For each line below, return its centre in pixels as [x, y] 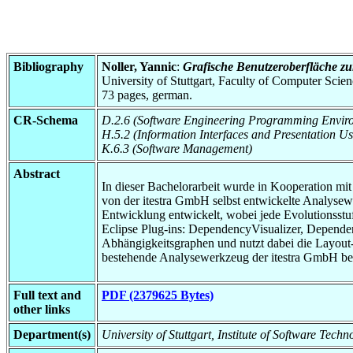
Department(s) [52, 334]
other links [42, 309]
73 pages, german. [147, 95]
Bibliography [48, 66]
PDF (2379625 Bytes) [158, 295]
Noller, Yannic [139, 66]
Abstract [37, 173]
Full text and [47, 295]
